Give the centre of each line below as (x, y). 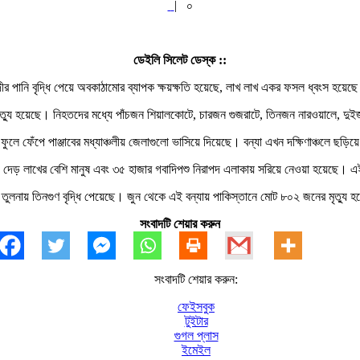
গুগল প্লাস (196, 335)
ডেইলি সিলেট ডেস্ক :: (180, 59)
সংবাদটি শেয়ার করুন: (196, 279)
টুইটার (196, 321)
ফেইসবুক (196, 306)
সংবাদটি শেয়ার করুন (180, 223)
